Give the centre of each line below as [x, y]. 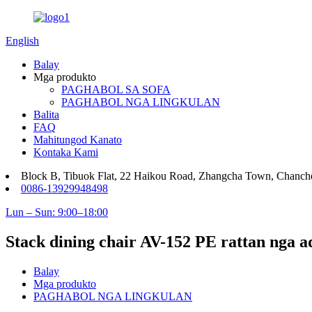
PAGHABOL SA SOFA [116, 89]
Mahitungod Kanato [78, 140]
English [22, 41]
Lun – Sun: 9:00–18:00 [57, 212]
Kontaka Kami [66, 152]
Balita [46, 115]
